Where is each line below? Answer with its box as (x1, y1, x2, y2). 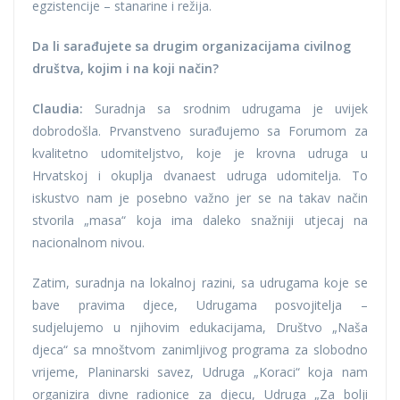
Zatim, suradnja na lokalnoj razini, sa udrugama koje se (32, 273, 368, 291)
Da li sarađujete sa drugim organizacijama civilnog (32, 37, 351, 54)
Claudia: (32, 99, 83, 117)
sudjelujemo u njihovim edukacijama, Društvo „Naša (32, 318, 368, 336)
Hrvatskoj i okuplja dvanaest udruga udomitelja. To (32, 166, 368, 184)
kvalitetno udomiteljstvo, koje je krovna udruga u (32, 144, 368, 162)
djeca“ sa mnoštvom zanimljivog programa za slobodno (32, 340, 368, 358)
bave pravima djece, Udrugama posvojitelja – (32, 296, 368, 313)
